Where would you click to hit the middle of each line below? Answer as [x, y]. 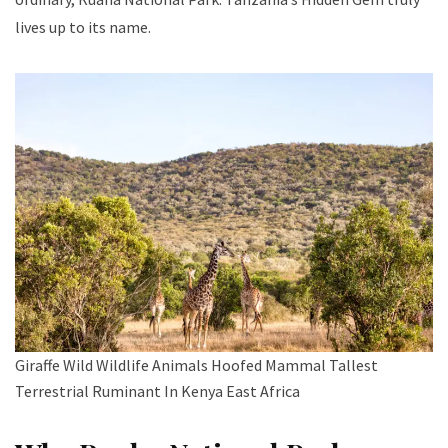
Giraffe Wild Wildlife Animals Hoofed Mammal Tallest [196, 364]
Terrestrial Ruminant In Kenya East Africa [157, 390]
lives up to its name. [83, 26]
